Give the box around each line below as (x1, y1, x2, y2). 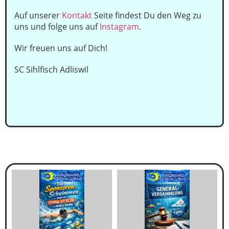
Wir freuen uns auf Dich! (14, 42, 107, 54)
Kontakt (62, 10, 92, 21)
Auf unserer (14, 10, 62, 21)
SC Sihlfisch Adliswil (14, 64, 88, 75)
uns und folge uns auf (14, 21, 100, 32)
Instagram (100, 21, 139, 32)
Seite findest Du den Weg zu (92, 10, 201, 21)
